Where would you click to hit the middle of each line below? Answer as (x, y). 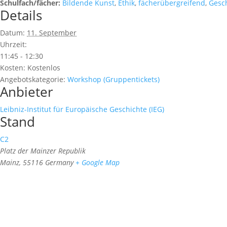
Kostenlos (44, 68)
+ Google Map (98, 162)
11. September (52, 33)
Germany (59, 162)
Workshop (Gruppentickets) (113, 79)
